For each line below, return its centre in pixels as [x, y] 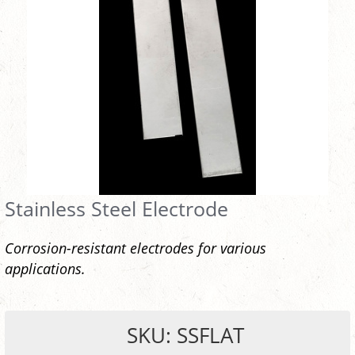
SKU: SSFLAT [185, 336]
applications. [45, 269]
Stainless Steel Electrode [116, 209]
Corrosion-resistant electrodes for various [136, 248]
